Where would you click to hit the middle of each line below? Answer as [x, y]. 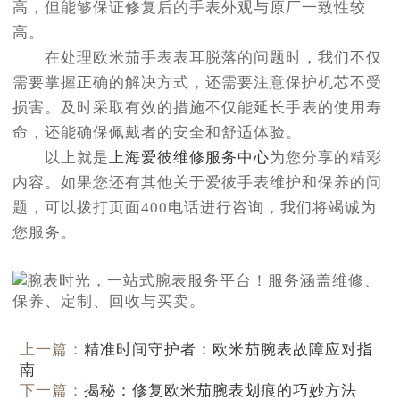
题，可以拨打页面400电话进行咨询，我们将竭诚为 [195, 207]
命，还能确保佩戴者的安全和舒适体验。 [157, 132]
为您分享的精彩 [326, 157]
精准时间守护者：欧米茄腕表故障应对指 [229, 350]
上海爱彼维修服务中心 [189, 157]
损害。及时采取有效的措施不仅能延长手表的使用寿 [197, 107]
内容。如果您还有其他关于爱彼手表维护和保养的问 [197, 182]
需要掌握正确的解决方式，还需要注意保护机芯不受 [197, 82]
